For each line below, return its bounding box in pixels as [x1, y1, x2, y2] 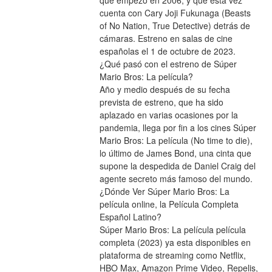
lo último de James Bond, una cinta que [99, 147, 251, 160]
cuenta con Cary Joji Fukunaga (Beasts [99, 7, 251, 19]
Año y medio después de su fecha [99, 83, 230, 96]
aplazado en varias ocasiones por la [99, 109, 238, 121]
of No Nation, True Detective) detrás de [99, 19, 250, 32]
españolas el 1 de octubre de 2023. [99, 45, 236, 58]
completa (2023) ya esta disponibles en [99, 236, 251, 249]
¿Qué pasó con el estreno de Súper [99, 58, 237, 70]
